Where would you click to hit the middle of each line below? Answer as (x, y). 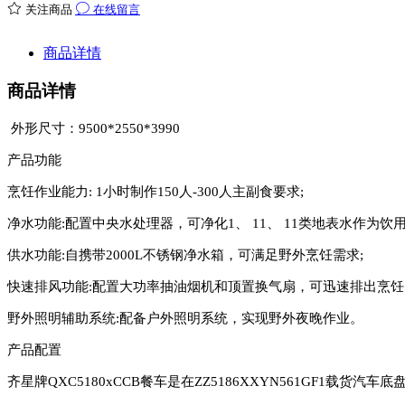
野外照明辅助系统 (61, 319)
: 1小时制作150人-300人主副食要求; (196, 192)
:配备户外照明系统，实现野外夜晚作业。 (240, 319)
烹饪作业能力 (48, 192)
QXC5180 (77, 382)
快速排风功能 (48, 287)
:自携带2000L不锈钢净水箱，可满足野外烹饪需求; (212, 255)
